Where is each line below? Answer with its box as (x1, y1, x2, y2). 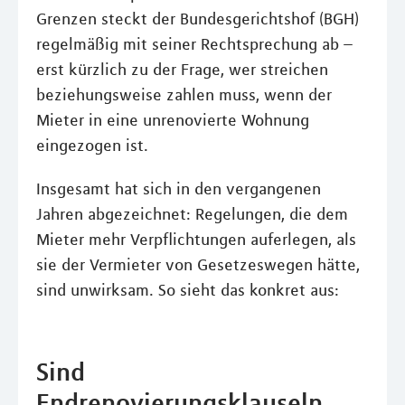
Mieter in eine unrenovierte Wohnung (36, 110, 309, 130)
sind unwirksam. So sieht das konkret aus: (36, 280, 339, 300)
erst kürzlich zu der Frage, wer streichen (36, 60, 328, 80)
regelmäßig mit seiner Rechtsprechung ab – (36, 34, 353, 54)
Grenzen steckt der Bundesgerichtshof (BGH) (36, 9, 359, 29)
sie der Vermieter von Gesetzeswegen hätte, (36, 255, 360, 275)
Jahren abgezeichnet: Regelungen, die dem (36, 204, 348, 224)
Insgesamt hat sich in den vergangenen (36, 179, 321, 199)
